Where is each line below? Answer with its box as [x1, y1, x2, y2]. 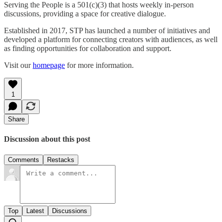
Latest [26, 207, 44, 215]
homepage [33, 61, 65, 70]
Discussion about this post [4, 135, 90, 144]
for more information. [65, 61, 134, 70]
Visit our [4, 61, 33, 70]
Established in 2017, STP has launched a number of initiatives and [4, 26, 210, 35]
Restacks [47, 156, 74, 164]
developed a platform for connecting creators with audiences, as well [4, 35, 218, 44]
